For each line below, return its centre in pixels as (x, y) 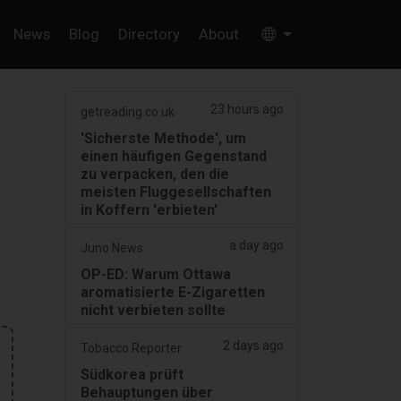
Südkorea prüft (132, 375)
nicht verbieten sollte (153, 311)
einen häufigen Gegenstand (174, 157)
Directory (149, 34)
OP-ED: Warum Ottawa (156, 275)
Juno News (112, 248)
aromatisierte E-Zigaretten (173, 293)
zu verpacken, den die (155, 175)
